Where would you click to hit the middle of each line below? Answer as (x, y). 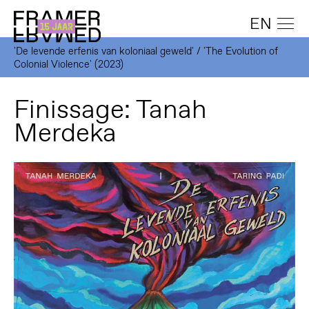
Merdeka (65, 133)
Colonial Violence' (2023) (68, 63)
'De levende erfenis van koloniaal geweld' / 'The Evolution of (146, 50)
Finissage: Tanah (110, 109)
